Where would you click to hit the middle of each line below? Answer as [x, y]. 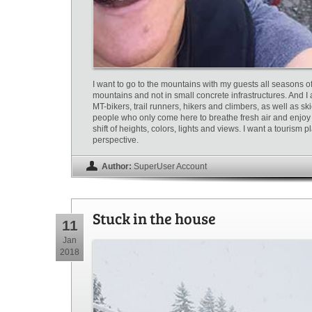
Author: [117, 167]
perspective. [116, 140]
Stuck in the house [154, 218]
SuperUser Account [170, 167]
